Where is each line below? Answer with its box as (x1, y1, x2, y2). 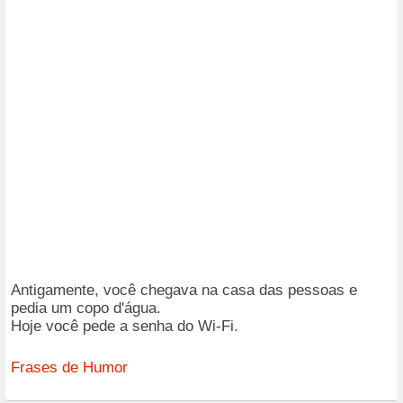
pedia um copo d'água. (11, 299, 161, 317)
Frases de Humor (11, 358, 128, 376)
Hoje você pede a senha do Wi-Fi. (11, 317, 238, 335)
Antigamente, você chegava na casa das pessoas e (11, 281, 357, 299)
